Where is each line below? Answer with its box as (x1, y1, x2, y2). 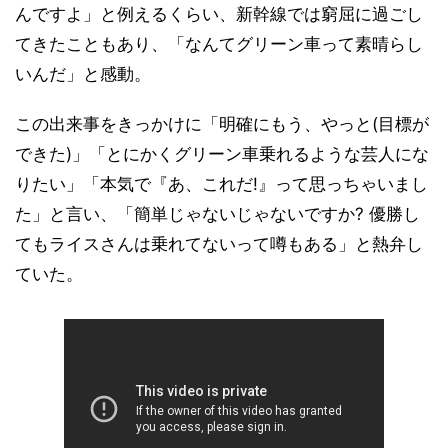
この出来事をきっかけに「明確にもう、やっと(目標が (15, 114, 429, 134)
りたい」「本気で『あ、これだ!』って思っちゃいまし (15, 174, 428, 194)
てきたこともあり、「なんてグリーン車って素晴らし (15, 34, 423, 54)
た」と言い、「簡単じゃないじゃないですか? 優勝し (15, 204, 420, 224)
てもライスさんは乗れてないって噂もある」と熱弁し (15, 234, 423, 254)
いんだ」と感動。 (15, 64, 151, 84)
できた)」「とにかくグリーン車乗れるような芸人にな (15, 144, 429, 164)
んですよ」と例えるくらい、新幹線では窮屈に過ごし (15, 4, 423, 24)
